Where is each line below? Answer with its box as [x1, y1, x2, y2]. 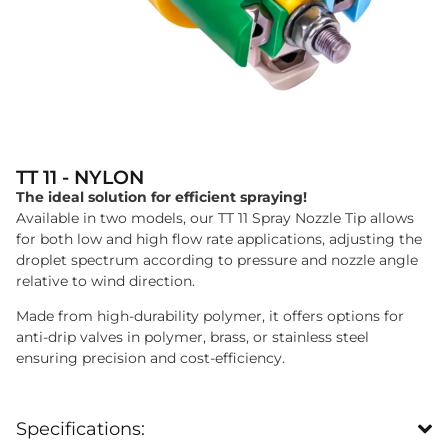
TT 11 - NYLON [16, 164, 144, 189]
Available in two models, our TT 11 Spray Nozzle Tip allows [16, 208, 414, 227]
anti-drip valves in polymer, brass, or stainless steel [16, 328, 369, 347]
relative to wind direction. [16, 271, 195, 290]
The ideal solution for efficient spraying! [16, 187, 307, 206]
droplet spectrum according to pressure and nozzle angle [16, 250, 418, 269]
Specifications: [16, 417, 145, 439]
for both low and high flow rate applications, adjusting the [16, 229, 422, 248]
